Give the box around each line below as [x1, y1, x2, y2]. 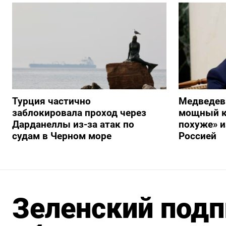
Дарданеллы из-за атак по [12, 119, 134, 131]
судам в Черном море [12, 130, 111, 142]
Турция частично [12, 95, 91, 107]
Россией [178, 130, 216, 142]
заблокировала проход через [12, 107, 146, 119]
